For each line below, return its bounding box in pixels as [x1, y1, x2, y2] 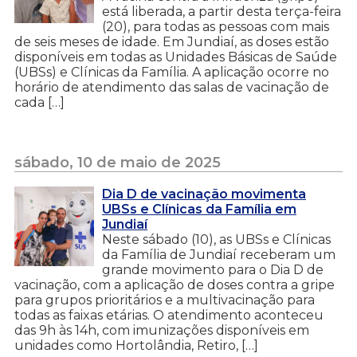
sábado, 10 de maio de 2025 [14, 153, 221, 171]
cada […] [14, 94, 65, 110]
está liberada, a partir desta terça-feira [102, 3, 341, 19]
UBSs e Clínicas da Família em [102, 201, 296, 217]
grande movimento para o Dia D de [102, 261, 324, 277]
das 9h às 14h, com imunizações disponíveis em [14, 322, 309, 338]
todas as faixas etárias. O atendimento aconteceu [14, 307, 324, 323]
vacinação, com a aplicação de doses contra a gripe [14, 277, 335, 292]
